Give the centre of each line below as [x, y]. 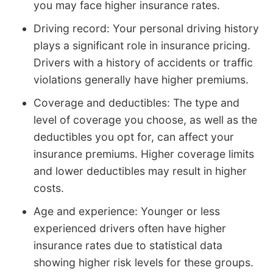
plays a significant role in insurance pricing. [142, 45]
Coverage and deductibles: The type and [136, 102]
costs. [49, 188]
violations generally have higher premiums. [141, 79]
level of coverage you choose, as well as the [145, 119]
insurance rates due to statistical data [128, 245]
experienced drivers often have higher [130, 228]
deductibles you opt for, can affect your [134, 136]
